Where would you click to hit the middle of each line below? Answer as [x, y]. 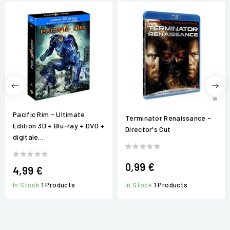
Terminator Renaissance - [168, 118]
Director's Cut [148, 129]
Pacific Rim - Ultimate [49, 114]
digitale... [28, 137]
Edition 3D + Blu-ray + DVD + [59, 125]
